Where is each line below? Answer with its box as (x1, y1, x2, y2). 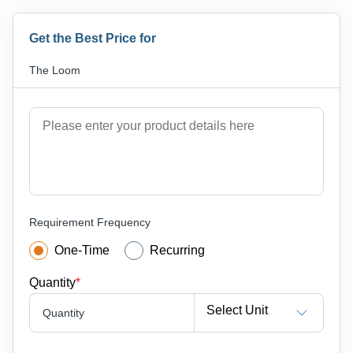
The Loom (29, 63, 80, 76)
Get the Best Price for (29, 31, 156, 45)
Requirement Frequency (29, 215, 150, 229)
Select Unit (206, 303, 268, 318)
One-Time (54, 243, 110, 257)
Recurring (150, 243, 206, 257)
